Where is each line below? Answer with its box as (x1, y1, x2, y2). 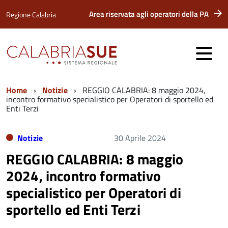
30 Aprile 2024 (114, 132, 166, 144)
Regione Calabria (6, 9, 56, 20)
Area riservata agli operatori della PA (89, 8, 209, 20)
